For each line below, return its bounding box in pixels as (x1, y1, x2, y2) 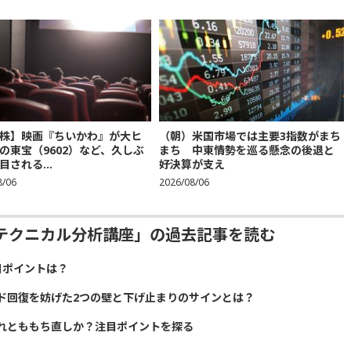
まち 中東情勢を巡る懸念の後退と (158, 143, 335, 158)
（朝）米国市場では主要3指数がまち (158, 128, 341, 144)
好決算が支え (158, 157, 225, 172)
